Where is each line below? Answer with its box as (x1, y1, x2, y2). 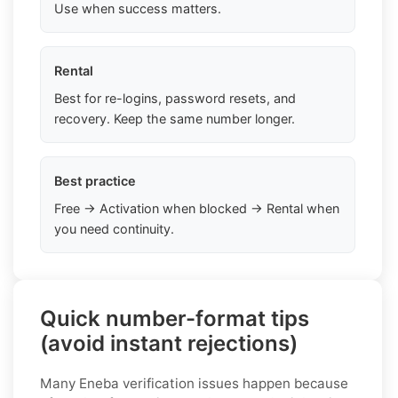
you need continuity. (54, 220, 174, 236)
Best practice (54, 172, 136, 188)
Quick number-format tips (40, 305, 309, 331)
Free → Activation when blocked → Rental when (54, 200, 339, 216)
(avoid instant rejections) (40, 330, 298, 356)
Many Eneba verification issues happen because (40, 374, 348, 392)
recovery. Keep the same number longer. (54, 110, 295, 126)
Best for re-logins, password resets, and (54, 90, 296, 106)
